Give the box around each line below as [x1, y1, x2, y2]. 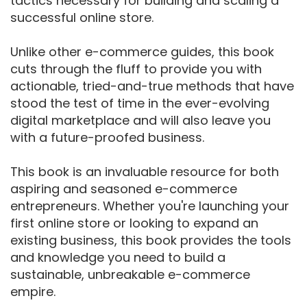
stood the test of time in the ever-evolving [10, 95, 269, 112]
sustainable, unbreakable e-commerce [10, 266, 250, 284]
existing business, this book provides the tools [10, 232, 291, 249]
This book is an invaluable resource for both [10, 163, 279, 181]
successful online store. [10, 9, 157, 27]
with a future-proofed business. [10, 129, 208, 147]
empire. [10, 283, 56, 301]
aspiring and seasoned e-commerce [10, 180, 237, 198]
